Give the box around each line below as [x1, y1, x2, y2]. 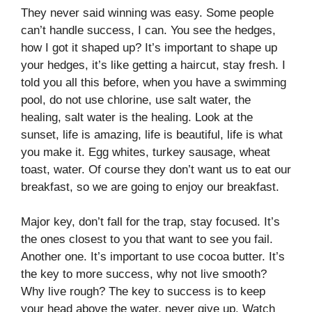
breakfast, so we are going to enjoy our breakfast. [21, 180, 279, 194]
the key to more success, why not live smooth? [21, 267, 267, 281]
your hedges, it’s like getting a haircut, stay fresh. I [21, 58, 286, 72]
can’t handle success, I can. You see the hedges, [21, 23, 276, 37]
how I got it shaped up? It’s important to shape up [21, 40, 277, 54]
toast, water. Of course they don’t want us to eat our [21, 162, 291, 176]
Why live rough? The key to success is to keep [21, 285, 265, 299]
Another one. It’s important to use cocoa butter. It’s [21, 250, 285, 264]
